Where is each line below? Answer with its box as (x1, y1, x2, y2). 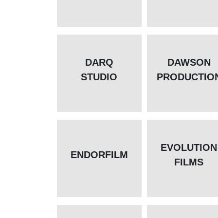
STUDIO (81, 72, 117, 83)
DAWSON (167, 57, 211, 68)
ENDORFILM (70, 149, 128, 161)
